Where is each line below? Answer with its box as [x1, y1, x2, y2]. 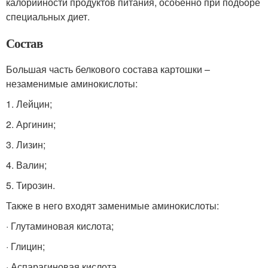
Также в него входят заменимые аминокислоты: [6, 199, 219, 212]
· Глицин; [6, 239, 45, 253]
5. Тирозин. [6, 178, 55, 192]
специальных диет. [6, 10, 90, 23]
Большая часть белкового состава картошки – [6, 62, 210, 76]
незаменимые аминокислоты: [6, 77, 138, 90]
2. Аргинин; [6, 117, 56, 131]
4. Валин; [6, 158, 47, 172]
